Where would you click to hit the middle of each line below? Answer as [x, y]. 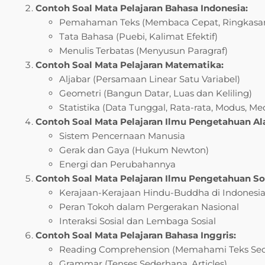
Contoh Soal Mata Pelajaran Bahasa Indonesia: [142, 8]
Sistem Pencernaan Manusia [122, 135]
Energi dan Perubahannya [117, 164]
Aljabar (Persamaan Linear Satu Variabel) [150, 79]
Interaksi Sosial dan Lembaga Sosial [138, 221]
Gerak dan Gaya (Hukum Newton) [134, 150]
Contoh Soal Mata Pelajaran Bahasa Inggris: [136, 235]
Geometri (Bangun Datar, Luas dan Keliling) [156, 93]
